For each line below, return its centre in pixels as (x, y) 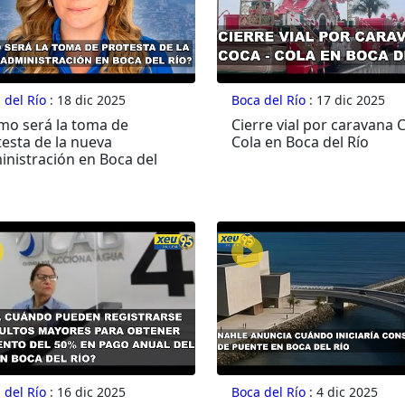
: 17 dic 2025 (345, 100)
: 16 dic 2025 (85, 392)
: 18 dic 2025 (85, 100)
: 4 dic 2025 (341, 392)
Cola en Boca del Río (300, 142)
